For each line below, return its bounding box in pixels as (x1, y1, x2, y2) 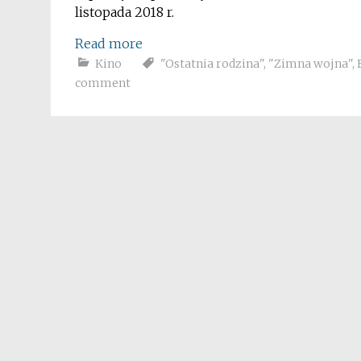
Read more (75, 35, 143, 52)
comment (75, 76, 131, 90)
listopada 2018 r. (75, 4, 174, 20)
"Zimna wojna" (268, 56, 352, 71)
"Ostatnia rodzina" (160, 56, 263, 71)
